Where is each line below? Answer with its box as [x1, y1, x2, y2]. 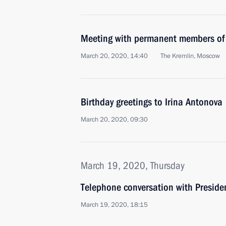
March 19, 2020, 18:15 [81, 200, 148, 209]
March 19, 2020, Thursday [81, 159, 185, 172]
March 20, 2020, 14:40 [81, 51, 148, 61]
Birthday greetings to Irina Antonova [81, 96, 222, 108]
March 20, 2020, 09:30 [81, 115, 148, 124]
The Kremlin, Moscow [160, 51, 220, 61]
